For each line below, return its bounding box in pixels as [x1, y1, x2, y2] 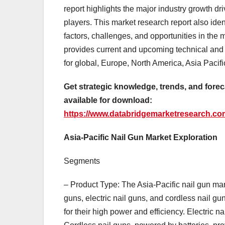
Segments [64, 157, 100, 166]
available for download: [64, 96, 152, 105]
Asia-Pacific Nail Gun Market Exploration [64, 133, 217, 142]
